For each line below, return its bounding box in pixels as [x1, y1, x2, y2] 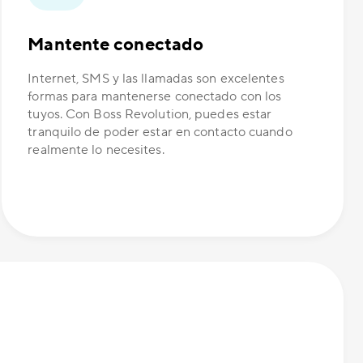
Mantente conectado [28, 33, 204, 57]
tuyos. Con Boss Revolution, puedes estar [28, 106, 272, 123]
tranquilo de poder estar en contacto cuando [28, 124, 293, 141]
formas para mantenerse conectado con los [28, 88, 282, 105]
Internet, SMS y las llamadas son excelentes [28, 70, 284, 88]
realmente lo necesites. [28, 142, 164, 159]
